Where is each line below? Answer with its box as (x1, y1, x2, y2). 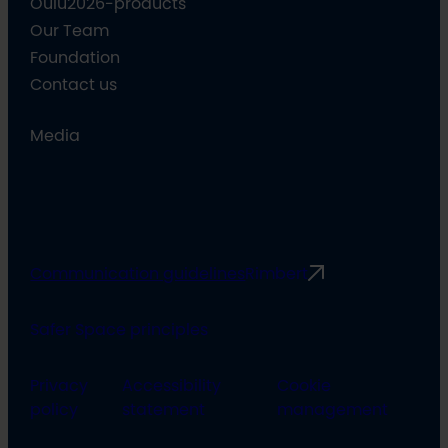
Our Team (30, 22, 110, 39)
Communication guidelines (30, 264, 246, 281)
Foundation (30, 49, 121, 66)
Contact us (30, 76, 118, 93)
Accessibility (121, 376, 221, 393)
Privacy (30, 376, 89, 393)
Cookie (276, 376, 331, 393)
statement (121, 400, 205, 417)
